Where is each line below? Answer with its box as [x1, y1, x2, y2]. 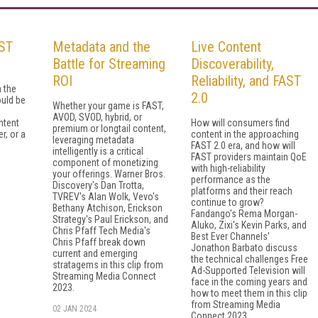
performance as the [191, 173, 270, 185]
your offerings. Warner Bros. [53, 168, 165, 180]
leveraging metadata [53, 133, 134, 146]
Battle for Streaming [53, 55, 165, 72]
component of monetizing [53, 156, 158, 168]
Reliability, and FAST [191, 72, 301, 89]
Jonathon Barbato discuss [191, 241, 297, 253]
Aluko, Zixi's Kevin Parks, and [191, 219, 307, 231]
